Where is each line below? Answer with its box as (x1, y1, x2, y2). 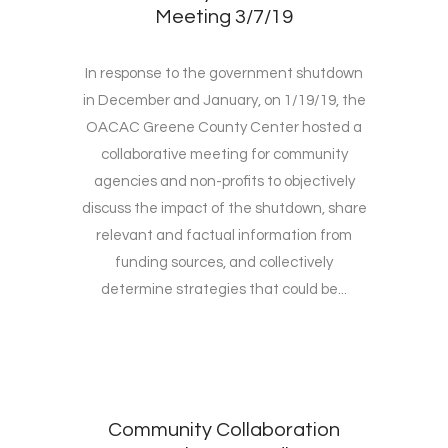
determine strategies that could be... (101, 282, 347, 298)
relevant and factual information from (96, 228, 352, 244)
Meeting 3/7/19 (155, 7, 293, 28)
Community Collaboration (108, 420, 340, 441)
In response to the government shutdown (85, 66, 363, 82)
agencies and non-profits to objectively (93, 174, 355, 190)
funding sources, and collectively (115, 255, 333, 271)
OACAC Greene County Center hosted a (86, 120, 362, 136)
